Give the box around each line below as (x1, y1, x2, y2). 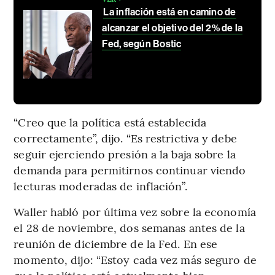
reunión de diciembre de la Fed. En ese (14, 235, 218, 251)
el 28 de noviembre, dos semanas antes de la (14, 219, 245, 235)
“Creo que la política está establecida (14, 114, 207, 130)
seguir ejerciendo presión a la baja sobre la (14, 145, 236, 161)
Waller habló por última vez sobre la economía (14, 203, 256, 219)
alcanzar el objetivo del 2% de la (102, 21, 243, 34)
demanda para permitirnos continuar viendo (14, 161, 246, 177)
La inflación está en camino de (103, 6, 236, 18)
